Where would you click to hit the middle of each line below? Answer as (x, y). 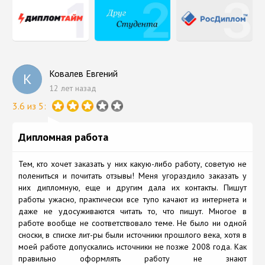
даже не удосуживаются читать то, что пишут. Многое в (132, 211)
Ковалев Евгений (84, 73)
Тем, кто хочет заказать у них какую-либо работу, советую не (132, 164)
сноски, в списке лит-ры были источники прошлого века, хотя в (132, 235)
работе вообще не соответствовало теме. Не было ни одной (132, 223)
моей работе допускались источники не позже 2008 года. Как (132, 246)
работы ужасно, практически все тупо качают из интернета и (132, 199)
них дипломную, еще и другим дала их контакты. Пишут (132, 187)
